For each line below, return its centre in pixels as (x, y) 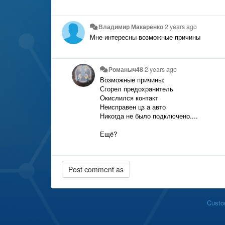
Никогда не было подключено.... (150, 116)
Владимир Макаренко (131, 26)
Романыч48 (126, 69)
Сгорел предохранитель (138, 88)
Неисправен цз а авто (133, 106)
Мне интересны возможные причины (145, 37)
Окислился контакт (129, 97)
